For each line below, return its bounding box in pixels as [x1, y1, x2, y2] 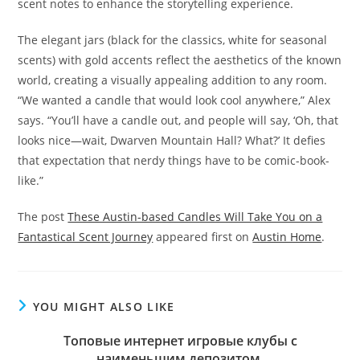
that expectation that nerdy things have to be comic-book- [18, 152, 330, 168]
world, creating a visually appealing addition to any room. [18, 72, 328, 88]
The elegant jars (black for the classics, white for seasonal [18, 31, 328, 47]
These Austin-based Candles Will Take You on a [67, 208, 323, 224]
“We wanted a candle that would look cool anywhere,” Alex [18, 92, 331, 108]
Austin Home [252, 228, 322, 244]
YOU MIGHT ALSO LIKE [32, 298, 175, 314]
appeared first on [153, 228, 253, 244]
